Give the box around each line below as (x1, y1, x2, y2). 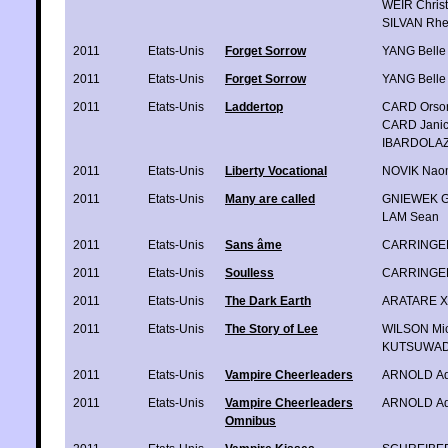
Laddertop (225, 99, 283, 114)
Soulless (225, 265, 274, 280)
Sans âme (225, 237, 282, 252)
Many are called (225, 191, 315, 206)
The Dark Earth (225, 293, 311, 308)
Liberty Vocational (225, 163, 327, 178)
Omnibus (225, 413, 276, 428)
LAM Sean (382, 209, 439, 224)
